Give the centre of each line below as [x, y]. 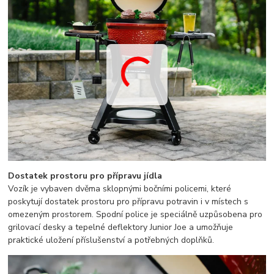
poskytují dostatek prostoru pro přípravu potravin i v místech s [128, 202]
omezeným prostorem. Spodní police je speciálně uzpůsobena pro [135, 215]
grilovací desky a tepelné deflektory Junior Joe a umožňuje [121, 228]
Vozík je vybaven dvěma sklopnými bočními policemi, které [120, 189]
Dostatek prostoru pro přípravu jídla [85, 176]
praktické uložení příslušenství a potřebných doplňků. [111, 240]
